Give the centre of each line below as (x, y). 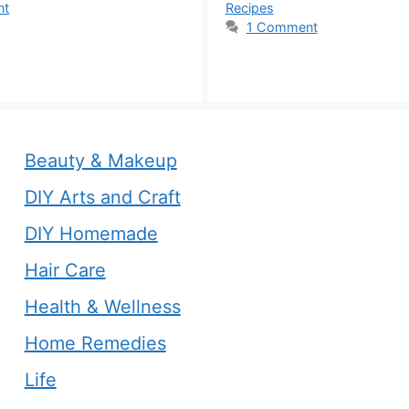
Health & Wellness (102, 307)
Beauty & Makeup (100, 161)
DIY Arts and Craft (102, 198)
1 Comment (282, 27)
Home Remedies (95, 344)
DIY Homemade (91, 234)
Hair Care (65, 271)
